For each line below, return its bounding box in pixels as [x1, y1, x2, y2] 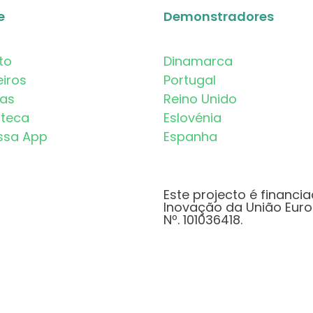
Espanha [163, 127, 217, 145]
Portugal [163, 71, 216, 89]
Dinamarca [163, 52, 233, 70]
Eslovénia [163, 108, 221, 126]
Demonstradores [163, 7, 274, 25]
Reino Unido [163, 89, 237, 108]
